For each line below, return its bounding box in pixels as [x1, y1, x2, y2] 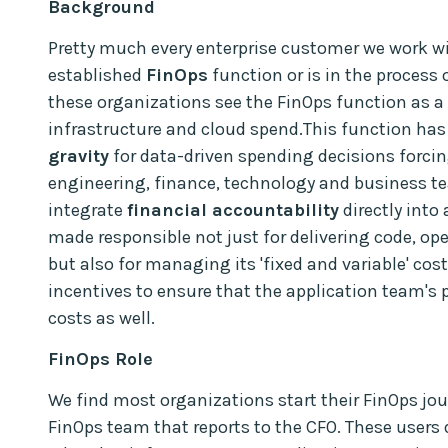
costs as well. [48, 306, 155, 329]
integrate [48, 198, 127, 221]
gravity [48, 144, 109, 167]
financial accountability [127, 198, 339, 221]
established [48, 63, 146, 86]
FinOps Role [48, 347, 153, 370]
